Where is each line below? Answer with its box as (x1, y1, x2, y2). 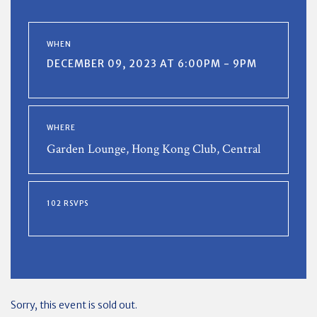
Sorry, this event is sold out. (11, 299, 137, 311)
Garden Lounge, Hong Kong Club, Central (47, 141, 260, 157)
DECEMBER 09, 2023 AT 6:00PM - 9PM (47, 57, 257, 70)
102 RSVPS (47, 199, 88, 208)
